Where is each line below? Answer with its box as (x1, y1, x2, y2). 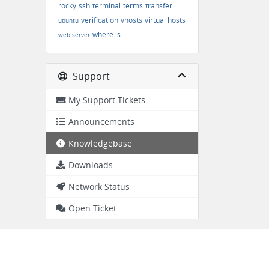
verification (81, 15, 118, 25)
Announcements (68, 116, 134, 127)
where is (92, 29, 121, 40)
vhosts (121, 15, 142, 25)
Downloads (68, 159, 113, 171)
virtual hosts (145, 15, 186, 25)
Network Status (68, 181, 130, 192)
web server (58, 31, 90, 39)
